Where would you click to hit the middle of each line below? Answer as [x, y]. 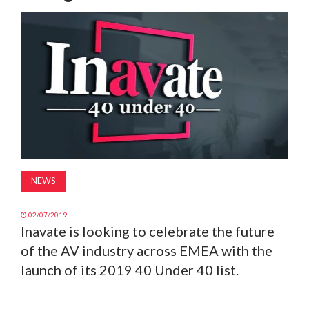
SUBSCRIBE [34, 94]
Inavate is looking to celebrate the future [148, 231]
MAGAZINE [34, 26]
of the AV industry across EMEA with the [147, 250]
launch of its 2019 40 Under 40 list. [130, 269]
